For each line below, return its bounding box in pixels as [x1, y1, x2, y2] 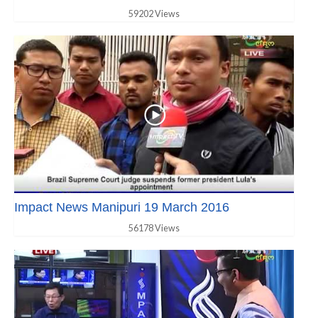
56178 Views [128, 222, 180, 234]
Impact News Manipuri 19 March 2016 [14, 199, 229, 214]
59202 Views [128, 9, 180, 20]
